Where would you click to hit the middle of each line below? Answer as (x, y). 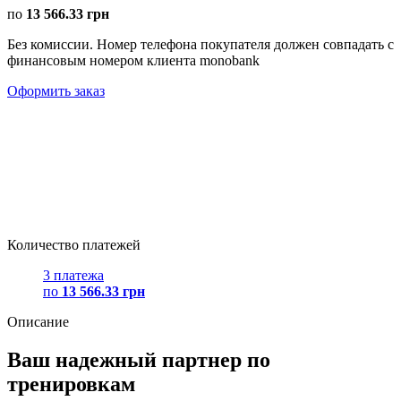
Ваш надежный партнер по (139, 359)
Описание (38, 321)
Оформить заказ (56, 90)
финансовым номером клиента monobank (133, 60)
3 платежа (73, 275)
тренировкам (71, 384)
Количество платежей (74, 244)
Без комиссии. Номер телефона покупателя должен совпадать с (200, 44)
